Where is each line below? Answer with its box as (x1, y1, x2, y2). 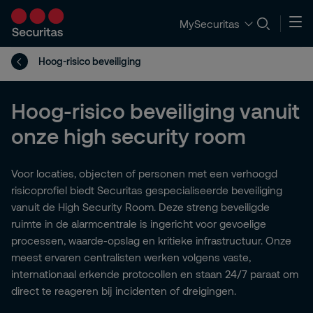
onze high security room (11, 123, 246, 148)
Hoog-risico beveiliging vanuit (11, 98, 300, 123)
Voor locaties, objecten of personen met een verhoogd (11, 167, 277, 180)
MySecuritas (180, 17, 240, 30)
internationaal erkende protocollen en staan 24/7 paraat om (11, 268, 298, 280)
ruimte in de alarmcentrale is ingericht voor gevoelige (11, 217, 266, 230)
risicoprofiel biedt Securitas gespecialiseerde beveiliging (11, 184, 282, 196)
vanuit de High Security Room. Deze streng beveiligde (11, 201, 270, 213)
